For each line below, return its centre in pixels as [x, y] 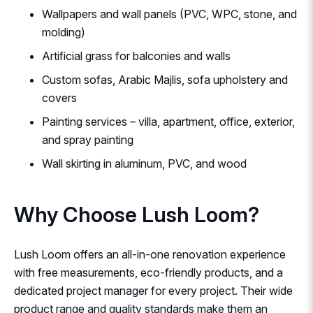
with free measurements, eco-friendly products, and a [148, 273]
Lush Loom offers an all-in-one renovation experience [150, 255]
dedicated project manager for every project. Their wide [153, 291]
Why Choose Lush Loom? [137, 215]
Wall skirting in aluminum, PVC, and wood [144, 164]
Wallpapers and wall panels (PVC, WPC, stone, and [169, 14]
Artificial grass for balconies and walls [136, 56]
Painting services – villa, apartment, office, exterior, [168, 122]
